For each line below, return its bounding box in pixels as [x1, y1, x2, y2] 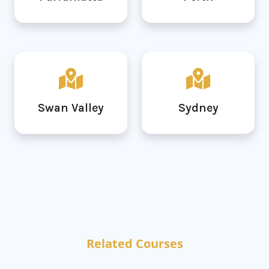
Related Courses [86, 235, 183, 252]
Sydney [178, 101, 219, 115]
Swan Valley [38, 101, 104, 115]
